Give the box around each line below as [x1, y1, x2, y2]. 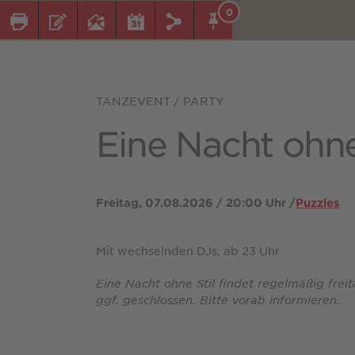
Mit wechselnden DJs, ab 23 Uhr [96, 243, 281, 258]
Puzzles [296, 196, 340, 210]
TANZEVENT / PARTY [96, 94, 225, 109]
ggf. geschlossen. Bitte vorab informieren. [96, 292, 341, 307]
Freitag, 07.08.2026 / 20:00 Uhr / [96, 196, 296, 210]
